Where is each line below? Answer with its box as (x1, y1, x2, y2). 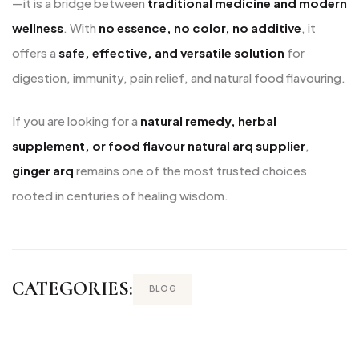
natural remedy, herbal (140, 112, 276, 128)
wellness (12, 20, 63, 36)
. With (63, 20, 99, 36)
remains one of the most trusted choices (74, 162, 307, 178)
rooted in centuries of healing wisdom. (12, 187, 228, 203)
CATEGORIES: (12, 276, 133, 301)
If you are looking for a (12, 112, 140, 128)
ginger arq (12, 162, 74, 178)
